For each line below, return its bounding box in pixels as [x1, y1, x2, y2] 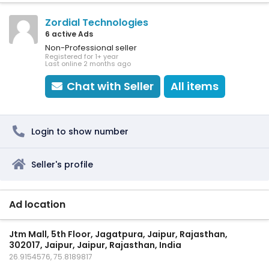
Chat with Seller [67, 78, 154, 94]
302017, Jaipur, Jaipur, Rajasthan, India [9, 238, 181, 251]
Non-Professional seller [45, 41, 137, 53]
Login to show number [31, 125, 128, 138]
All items [171, 78, 219, 94]
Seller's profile [31, 158, 93, 171]
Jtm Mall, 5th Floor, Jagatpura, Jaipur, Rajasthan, [9, 228, 228, 240]
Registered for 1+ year [45, 51, 118, 61]
